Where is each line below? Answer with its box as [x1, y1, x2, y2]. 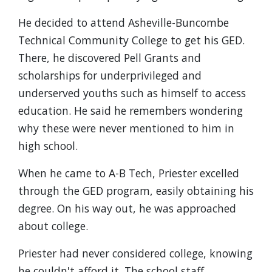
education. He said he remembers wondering [18, 103, 243, 118]
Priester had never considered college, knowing [18, 246, 253, 260]
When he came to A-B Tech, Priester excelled [18, 166, 239, 180]
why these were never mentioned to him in [18, 121, 234, 135]
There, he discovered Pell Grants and [18, 50, 201, 65]
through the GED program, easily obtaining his [18, 183, 254, 198]
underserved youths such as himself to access [18, 86, 246, 100]
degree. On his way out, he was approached [18, 201, 236, 216]
